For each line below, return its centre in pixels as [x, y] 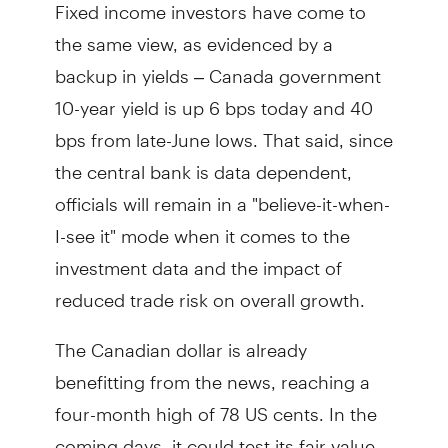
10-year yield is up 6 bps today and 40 [213, 99]
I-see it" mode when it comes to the [202, 227]
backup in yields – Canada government [217, 67]
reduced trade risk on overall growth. [209, 291]
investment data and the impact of [198, 259]
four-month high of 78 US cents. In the [215, 405]
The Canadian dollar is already [180, 341]
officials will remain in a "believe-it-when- [222, 195]
